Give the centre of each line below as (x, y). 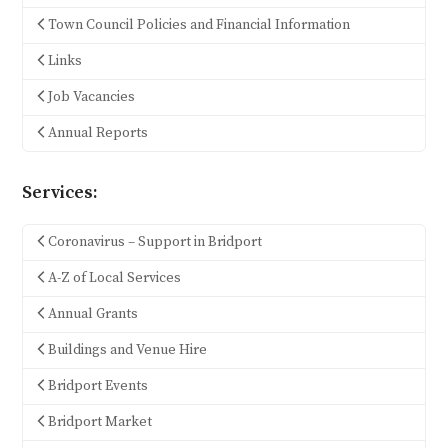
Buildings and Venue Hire (127, 349)
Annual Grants (92, 313)
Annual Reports (97, 132)
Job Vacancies (91, 96)
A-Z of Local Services (114, 277)
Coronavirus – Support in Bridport (154, 241)
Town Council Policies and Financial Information (198, 24)
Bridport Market (99, 421)
